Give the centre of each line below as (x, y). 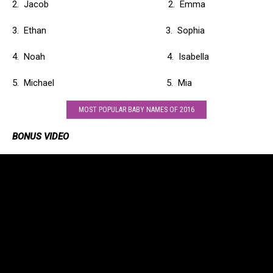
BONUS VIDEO (41, 136)
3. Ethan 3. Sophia (108, 30)
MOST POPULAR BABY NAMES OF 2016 (136, 109)
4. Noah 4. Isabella (111, 57)
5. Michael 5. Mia (102, 83)
